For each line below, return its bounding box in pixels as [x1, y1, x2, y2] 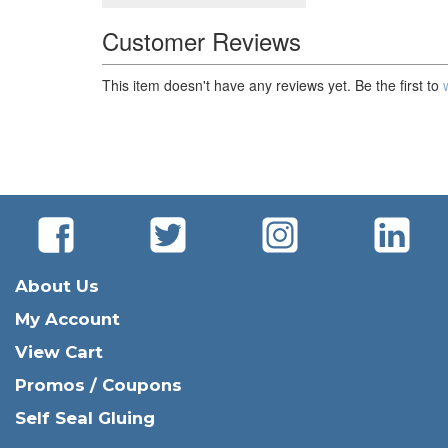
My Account [15, 309, 120, 330]
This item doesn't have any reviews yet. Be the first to [102, 75, 443, 96]
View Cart [15, 342, 103, 363]
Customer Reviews [102, 23, 301, 59]
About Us [15, 276, 99, 297]
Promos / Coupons [15, 375, 182, 396]
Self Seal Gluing [15, 408, 155, 429]
